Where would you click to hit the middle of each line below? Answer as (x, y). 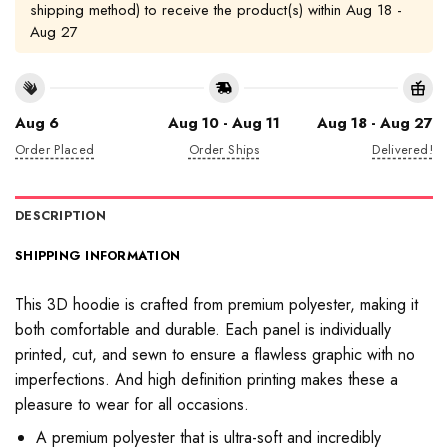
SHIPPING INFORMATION (98, 255)
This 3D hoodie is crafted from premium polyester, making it (216, 304)
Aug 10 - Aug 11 (223, 122)
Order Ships (224, 149)
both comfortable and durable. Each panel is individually (203, 329)
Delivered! (402, 149)
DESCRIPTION (60, 215)
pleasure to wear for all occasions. (132, 404)
